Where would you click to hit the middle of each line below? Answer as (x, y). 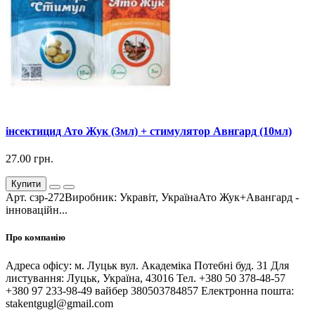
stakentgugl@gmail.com (59, 303)
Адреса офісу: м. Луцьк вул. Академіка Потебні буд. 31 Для (147, 265)
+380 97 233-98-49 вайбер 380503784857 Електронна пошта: (150, 290)
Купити (26, 184)
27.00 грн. (30, 159)
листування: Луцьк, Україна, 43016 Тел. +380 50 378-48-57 (146, 278)
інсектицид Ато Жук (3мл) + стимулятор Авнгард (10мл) (149, 131)
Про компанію (36, 238)
